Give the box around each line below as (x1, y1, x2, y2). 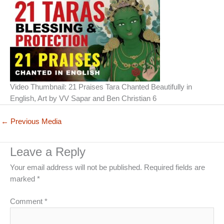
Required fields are (144, 163, 205, 171)
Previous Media (8, 117, 61, 125)
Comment (10, 197, 44, 205)
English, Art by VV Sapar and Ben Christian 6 (10, 94, 156, 102)
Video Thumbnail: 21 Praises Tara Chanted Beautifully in (10, 82, 192, 91)
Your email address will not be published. (10, 163, 142, 171)
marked (10, 174, 37, 183)
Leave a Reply (10, 145, 85, 158)
